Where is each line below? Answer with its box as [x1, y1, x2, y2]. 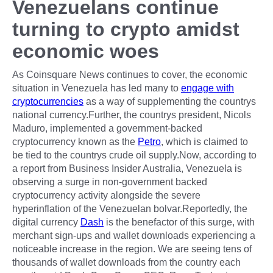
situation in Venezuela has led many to [12, 82, 181, 93]
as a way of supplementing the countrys [83, 96, 256, 107]
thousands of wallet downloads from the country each [12, 257, 241, 268]
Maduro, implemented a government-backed [12, 122, 202, 133]
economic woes [12, 40, 159, 62]
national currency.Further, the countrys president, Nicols [12, 109, 251, 120]
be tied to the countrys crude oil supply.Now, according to [12, 149, 257, 160]
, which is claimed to [161, 136, 248, 147]
